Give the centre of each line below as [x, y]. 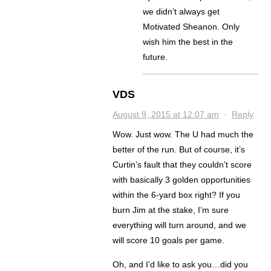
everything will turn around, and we [180, 225]
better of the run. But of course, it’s [179, 150]
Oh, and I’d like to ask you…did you [181, 265]
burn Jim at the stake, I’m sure [171, 210]
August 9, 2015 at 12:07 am [166, 115]
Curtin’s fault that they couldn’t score [182, 165]
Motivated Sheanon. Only [191, 27]
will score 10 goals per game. [169, 240]
